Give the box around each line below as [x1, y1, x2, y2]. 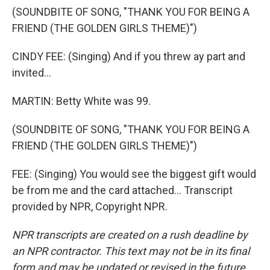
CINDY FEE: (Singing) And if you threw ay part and [12, 50, 245, 63]
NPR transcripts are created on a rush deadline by [12, 228, 248, 241]
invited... [12, 66, 51, 79]
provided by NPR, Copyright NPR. [12, 200, 168, 213]
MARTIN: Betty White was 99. [12, 95, 151, 107]
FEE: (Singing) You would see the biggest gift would [12, 168, 256, 180]
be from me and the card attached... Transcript [12, 184, 233, 196]
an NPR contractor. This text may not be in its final [12, 245, 250, 257]
